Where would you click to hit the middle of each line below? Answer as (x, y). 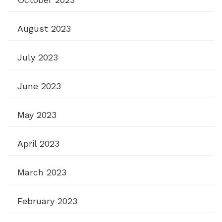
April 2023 (38, 143)
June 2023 (39, 86)
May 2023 (37, 114)
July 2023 (38, 57)
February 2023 (47, 201)
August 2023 (44, 28)
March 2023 (42, 172)
